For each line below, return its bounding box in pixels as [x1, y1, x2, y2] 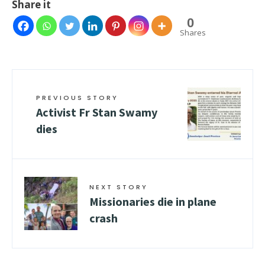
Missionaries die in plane [89, 194, 216, 209]
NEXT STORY [89, 182, 148, 192]
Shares [180, 27, 206, 38]
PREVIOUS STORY [36, 93, 118, 103]
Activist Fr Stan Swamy [36, 105, 157, 120]
